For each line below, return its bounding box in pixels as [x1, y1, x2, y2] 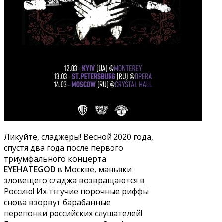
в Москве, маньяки [55, 164, 132, 175]
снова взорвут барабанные [4, 196, 111, 208]
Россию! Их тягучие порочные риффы [4, 185, 149, 197]
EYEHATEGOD [4, 164, 55, 175]
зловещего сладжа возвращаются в [4, 174, 145, 186]
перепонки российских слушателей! [4, 207, 142, 219]
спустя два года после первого [4, 142, 123, 153]
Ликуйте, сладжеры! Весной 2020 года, [4, 131, 153, 142]
